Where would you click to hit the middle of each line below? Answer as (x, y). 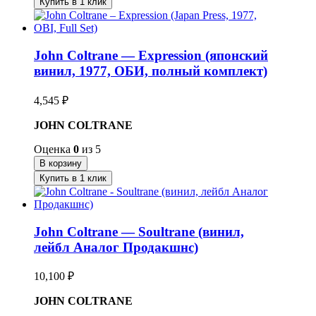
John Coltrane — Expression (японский (151, 56)
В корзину (61, 163)
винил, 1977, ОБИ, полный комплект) (151, 71)
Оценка (54, 149)
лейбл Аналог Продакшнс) (116, 247)
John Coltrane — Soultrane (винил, (139, 231)
